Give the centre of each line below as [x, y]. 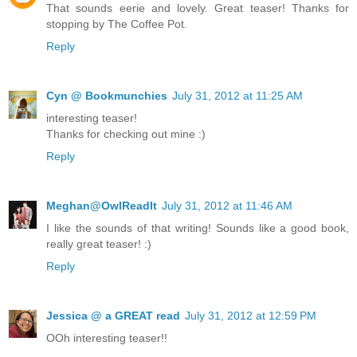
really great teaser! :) [99, 243]
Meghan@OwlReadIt [102, 205]
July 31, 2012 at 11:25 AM [237, 95]
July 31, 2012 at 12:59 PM [251, 315]
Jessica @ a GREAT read [113, 315]
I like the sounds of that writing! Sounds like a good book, [198, 228]
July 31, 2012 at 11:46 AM [227, 205]
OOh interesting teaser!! [107, 337]
